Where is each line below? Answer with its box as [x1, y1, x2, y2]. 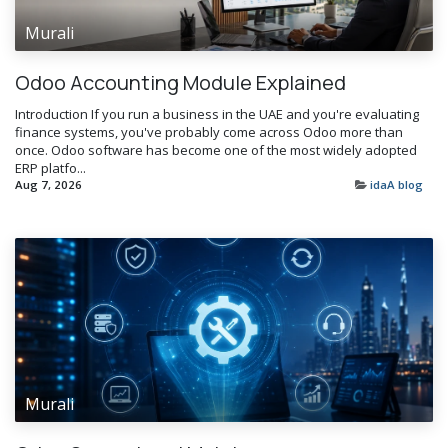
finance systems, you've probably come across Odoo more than [15, 122, 403, 141]
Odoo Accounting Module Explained [15, 68, 346, 96]
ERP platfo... [15, 158, 86, 177]
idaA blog [370, 176, 423, 192]
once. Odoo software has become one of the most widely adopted [15, 140, 417, 159]
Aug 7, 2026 [15, 176, 82, 192]
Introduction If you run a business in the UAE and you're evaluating [15, 104, 419, 123]
